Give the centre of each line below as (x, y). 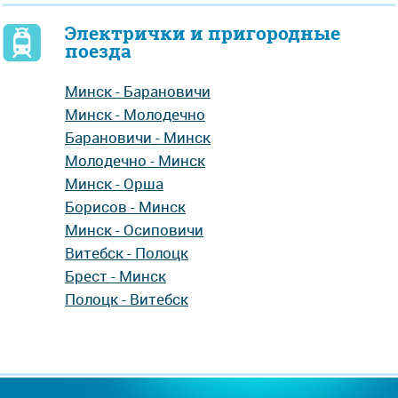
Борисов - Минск (125, 207)
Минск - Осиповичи (134, 230)
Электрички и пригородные (203, 33)
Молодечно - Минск (135, 160)
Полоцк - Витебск (127, 299)
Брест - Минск (115, 276)
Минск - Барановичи (138, 91)
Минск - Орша (114, 183)
